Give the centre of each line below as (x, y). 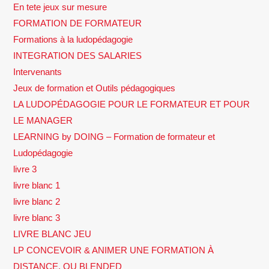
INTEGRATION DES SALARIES (78, 55)
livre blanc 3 (37, 217)
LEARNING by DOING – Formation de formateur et (114, 136)
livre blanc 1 (37, 185)
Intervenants (38, 71)
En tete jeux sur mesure (60, 7)
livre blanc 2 (37, 201)
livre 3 (25, 169)
